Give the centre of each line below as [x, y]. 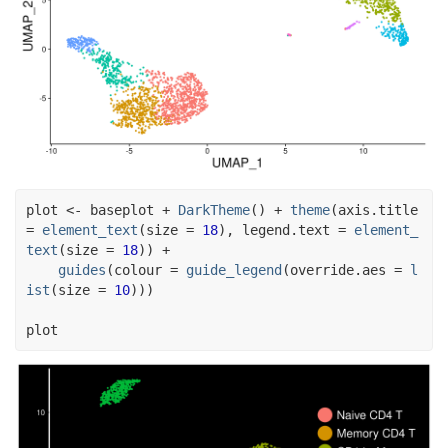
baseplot [122, 209]
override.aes [342, 269]
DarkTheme [214, 209]
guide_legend [234, 269]
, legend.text [282, 229]
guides [82, 269]
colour [142, 269]
